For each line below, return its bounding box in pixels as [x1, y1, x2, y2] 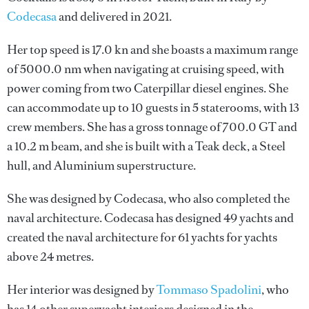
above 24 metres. [7, 248, 94, 265]
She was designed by [7, 190, 114, 207]
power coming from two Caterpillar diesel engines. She [7, 80, 288, 97]
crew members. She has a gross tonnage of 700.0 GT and [7, 119, 297, 135]
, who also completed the [163, 190, 290, 207]
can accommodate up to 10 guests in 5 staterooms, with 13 [7, 99, 299, 116]
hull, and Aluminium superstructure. [7, 157, 196, 174]
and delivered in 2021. [57, 8, 172, 25]
